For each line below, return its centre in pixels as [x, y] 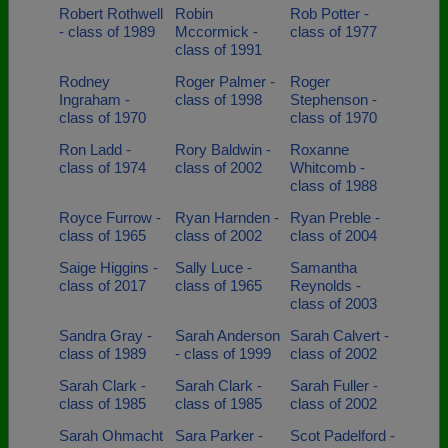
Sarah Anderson [227, 335]
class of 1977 [333, 31]
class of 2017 [102, 285]
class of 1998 [218, 99]
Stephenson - [333, 99]
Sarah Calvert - [339, 335]
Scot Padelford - [342, 435]
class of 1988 [333, 185]
